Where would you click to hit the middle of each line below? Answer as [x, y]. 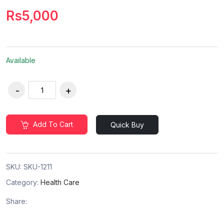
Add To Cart [52, 124]
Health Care [60, 182]
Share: [16, 201]
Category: [23, 182]
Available [21, 60]
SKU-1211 [38, 167]
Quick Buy [127, 124]
